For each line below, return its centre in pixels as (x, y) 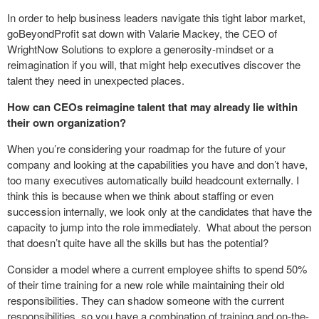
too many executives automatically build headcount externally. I (153, 180)
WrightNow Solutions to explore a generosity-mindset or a (140, 49)
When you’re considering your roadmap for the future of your (146, 148)
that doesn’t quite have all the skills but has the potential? (141, 242)
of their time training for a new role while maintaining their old (146, 284)
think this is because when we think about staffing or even (140, 195)
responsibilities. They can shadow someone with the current (146, 300)
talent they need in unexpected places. (96, 80)
